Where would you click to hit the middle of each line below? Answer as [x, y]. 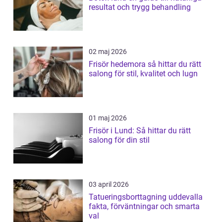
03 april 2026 [109, 185]
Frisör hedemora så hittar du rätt [118, 64]
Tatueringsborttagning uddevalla [146, 197]
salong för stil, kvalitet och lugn [143, 74]
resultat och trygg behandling [140, 7]
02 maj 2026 [108, 52]
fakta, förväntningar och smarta [144, 207]
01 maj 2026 [108, 118]
